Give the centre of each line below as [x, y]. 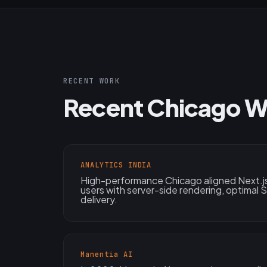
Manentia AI [107, 255]
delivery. [99, 200]
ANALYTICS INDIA [116, 165]
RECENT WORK [92, 81]
